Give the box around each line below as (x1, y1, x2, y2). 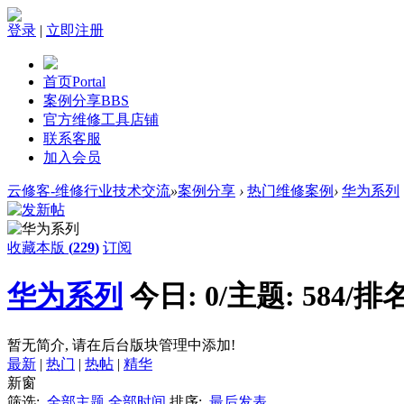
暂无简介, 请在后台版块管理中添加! (7, 336, 235, 353)
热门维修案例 (247, 183, 334, 198)
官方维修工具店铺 (43, 112, 159, 127)
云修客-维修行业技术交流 (7, 183, 170, 198)
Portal (72, 74, 106, 89)
